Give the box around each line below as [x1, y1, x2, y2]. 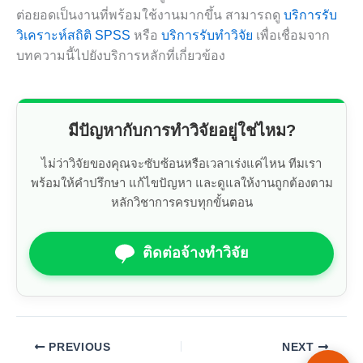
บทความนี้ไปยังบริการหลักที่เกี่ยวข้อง [16, 48, 225, 62]
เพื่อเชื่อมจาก [253, 28, 330, 42]
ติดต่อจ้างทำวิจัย [142, 245, 249, 262]
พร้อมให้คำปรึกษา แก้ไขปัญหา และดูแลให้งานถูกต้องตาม [30, 175, 333, 190]
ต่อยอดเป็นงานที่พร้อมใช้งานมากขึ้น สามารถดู [16, 7, 284, 22]
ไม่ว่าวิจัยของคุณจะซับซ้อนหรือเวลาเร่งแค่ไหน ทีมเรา [41, 156, 322, 170]
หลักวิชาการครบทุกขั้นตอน [110, 194, 253, 209]
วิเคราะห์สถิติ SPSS [16, 28, 130, 42]
